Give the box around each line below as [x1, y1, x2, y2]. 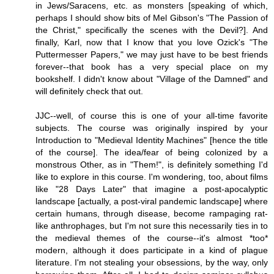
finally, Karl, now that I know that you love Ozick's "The [35, 37, 268, 47]
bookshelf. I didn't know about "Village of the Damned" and [35, 73, 268, 84]
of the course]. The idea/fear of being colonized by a [35, 147, 268, 157]
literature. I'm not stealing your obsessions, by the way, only [35, 257, 268, 267]
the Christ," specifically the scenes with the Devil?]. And [35, 24, 268, 35]
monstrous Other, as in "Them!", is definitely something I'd [35, 159, 268, 169]
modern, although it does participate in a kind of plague [35, 245, 268, 255]
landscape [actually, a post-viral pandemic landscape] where [35, 196, 268, 206]
